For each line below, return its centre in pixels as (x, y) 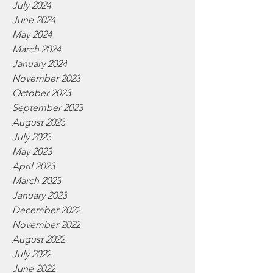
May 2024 (32, 34)
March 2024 (37, 49)
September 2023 (48, 108)
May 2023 (32, 151)
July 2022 (32, 254)
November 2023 (46, 78)
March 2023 (37, 181)
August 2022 (39, 239)
